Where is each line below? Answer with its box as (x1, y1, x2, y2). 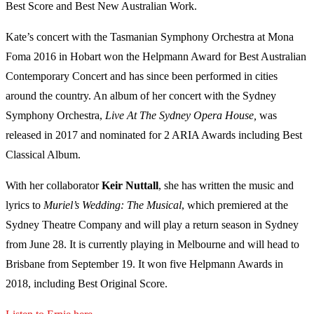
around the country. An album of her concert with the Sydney (6, 90, 276, 102)
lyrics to (6, 199, 43, 212)
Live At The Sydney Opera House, (105, 109, 257, 122)
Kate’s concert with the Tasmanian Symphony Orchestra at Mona (6, 31, 294, 43)
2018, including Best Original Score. (6, 278, 168, 290)
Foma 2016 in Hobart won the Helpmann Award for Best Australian (6, 50, 306, 63)
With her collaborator (6, 179, 102, 192)
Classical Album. (6, 149, 81, 161)
